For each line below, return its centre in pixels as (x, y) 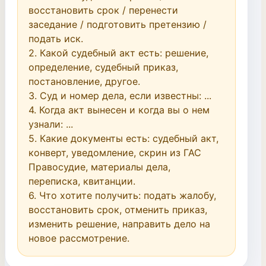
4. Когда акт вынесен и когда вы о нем (119, 110)
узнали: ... (51, 124)
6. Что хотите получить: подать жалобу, (122, 195)
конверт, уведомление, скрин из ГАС (115, 153)
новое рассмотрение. (79, 238)
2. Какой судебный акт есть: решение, (118, 53)
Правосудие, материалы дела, (99, 167)
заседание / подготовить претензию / (118, 24)
